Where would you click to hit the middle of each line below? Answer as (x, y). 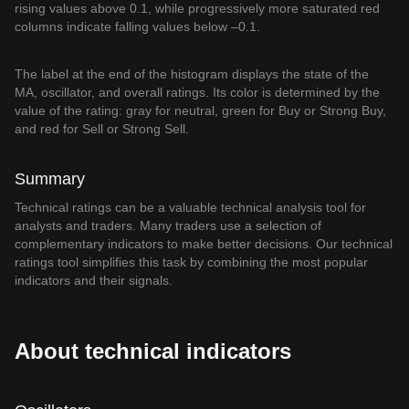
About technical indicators (153, 351)
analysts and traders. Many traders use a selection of (168, 225)
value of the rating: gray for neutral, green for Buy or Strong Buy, (200, 110)
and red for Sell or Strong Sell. (102, 129)
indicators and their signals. (94, 280)
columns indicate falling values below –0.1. (137, 26)
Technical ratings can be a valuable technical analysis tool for (190, 207)
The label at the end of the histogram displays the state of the (192, 74)
